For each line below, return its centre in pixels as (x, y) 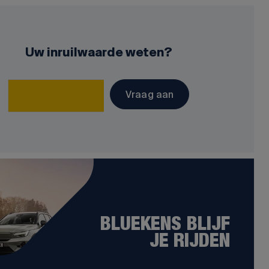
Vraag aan (150, 95)
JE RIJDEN (190, 242)
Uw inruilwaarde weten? (98, 53)
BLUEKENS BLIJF (165, 225)
